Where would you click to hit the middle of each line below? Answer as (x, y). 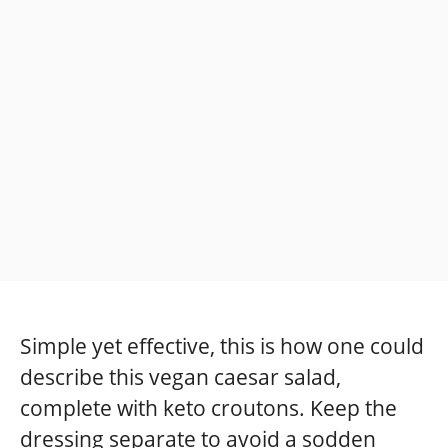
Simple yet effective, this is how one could (222, 346)
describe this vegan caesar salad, (180, 377)
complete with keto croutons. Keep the (208, 408)
